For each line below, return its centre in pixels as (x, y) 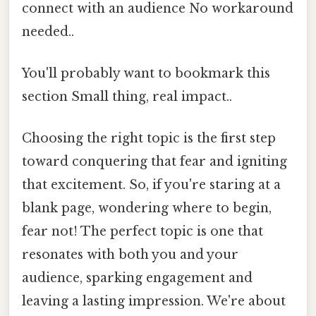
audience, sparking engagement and (137, 278)
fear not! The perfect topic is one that (142, 232)
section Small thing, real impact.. (127, 97)
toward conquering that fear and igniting (154, 162)
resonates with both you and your (130, 255)
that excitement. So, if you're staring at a (151, 185)
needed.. (48, 31)
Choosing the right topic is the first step (149, 139)
